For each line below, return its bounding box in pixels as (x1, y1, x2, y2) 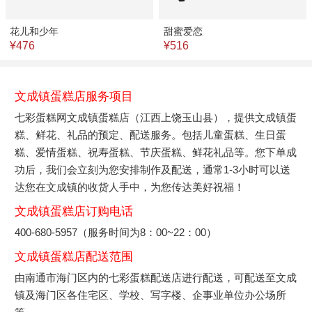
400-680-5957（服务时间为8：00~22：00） (15, 226, 217, 238)
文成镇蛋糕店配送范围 (15, 249, 134, 263)
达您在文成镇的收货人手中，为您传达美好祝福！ (15, 180, 245, 193)
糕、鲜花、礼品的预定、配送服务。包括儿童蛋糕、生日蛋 (15, 128, 287, 141)
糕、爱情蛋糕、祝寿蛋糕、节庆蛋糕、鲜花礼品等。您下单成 (15, 146, 297, 158)
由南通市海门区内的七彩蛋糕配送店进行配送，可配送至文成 (15, 271, 297, 283)
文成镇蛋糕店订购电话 (15, 204, 134, 218)
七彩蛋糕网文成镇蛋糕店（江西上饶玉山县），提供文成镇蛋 (15, 111, 297, 123)
